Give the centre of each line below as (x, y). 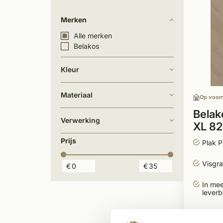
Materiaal (77, 95)
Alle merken (93, 36)
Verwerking (80, 120)
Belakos (86, 46)
